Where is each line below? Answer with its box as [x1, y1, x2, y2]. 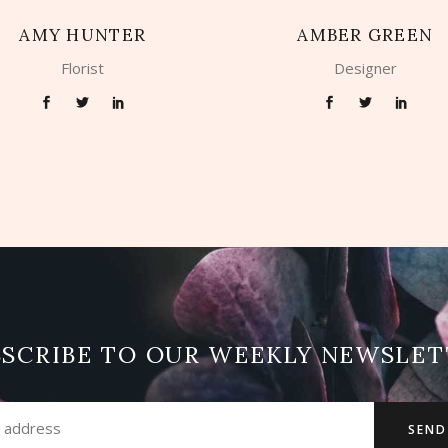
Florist [61, 57, 105, 78]
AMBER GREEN [297, 23, 434, 46]
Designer [333, 57, 397, 78]
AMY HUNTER [19, 23, 147, 46]
